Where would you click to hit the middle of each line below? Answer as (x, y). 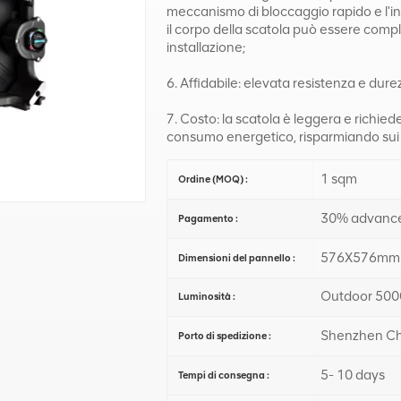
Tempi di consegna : (223, 375)
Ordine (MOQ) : (213, 179)
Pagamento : (208, 218)
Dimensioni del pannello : (236, 257)
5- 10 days (352, 375)
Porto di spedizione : (224, 336)
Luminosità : (206, 297)
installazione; (206, 47)
